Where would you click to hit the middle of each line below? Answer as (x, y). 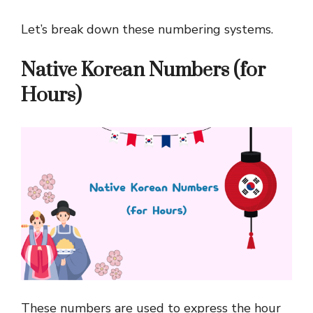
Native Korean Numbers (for (143, 71)
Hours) (51, 96)
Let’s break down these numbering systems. (147, 30)
